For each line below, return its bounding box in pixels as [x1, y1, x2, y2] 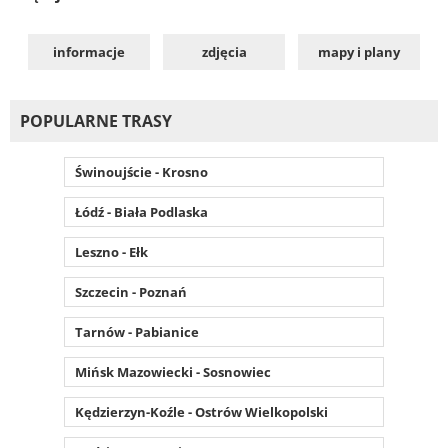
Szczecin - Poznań [75, 282, 187, 301]
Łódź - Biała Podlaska [75, 202, 208, 221]
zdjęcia [201, 42, 247, 61]
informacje [53, 42, 125, 61]
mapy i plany [318, 42, 400, 61]
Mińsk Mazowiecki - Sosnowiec [75, 362, 271, 381]
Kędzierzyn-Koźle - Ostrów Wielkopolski [75, 402, 328, 421]
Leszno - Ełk [75, 242, 148, 261]
